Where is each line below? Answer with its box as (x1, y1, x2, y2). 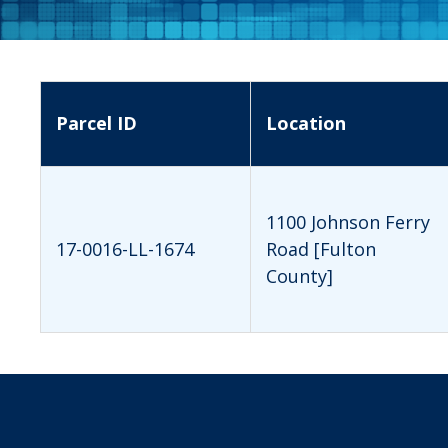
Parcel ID (56, 110, 137, 135)
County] (266, 263, 333, 288)
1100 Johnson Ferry (266, 209, 430, 234)
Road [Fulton (266, 236, 376, 261)
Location (266, 110, 346, 135)
